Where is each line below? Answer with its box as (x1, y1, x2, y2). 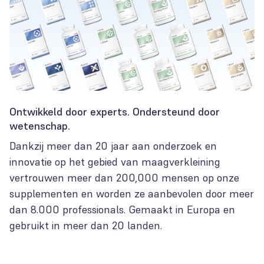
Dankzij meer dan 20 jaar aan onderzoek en (9, 138, 217, 153)
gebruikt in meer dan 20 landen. (9, 218, 162, 232)
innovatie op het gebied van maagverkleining (9, 154, 220, 169)
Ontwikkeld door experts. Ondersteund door (9, 104, 220, 118)
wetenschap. (9, 118, 70, 133)
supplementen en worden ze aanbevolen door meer (9, 186, 254, 200)
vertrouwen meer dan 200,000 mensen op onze (9, 170, 239, 184)
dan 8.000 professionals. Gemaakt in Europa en (9, 202, 235, 216)
